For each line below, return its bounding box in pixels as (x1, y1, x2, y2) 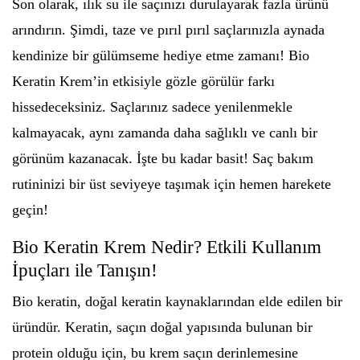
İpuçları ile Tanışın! (12, 260, 157, 280)
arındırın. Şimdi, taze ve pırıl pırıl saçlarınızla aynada (12, 22, 325, 38)
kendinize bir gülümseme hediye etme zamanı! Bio (12, 47, 309, 63)
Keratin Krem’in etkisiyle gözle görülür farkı (12, 73, 275, 89)
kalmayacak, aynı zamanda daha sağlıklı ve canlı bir (12, 125, 317, 141)
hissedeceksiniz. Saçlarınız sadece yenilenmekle (12, 99, 292, 115)
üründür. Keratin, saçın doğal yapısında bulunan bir (12, 319, 313, 335)
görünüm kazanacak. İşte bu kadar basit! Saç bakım (12, 150, 313, 166)
